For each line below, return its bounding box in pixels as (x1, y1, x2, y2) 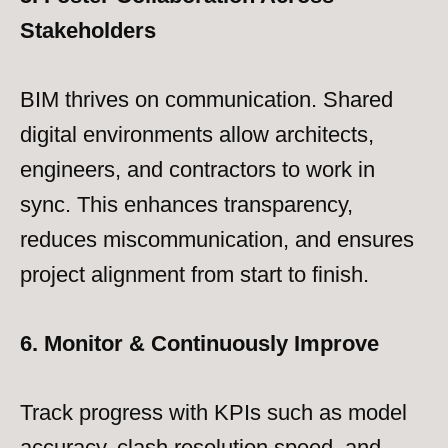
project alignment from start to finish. (20, 262, 369, 288)
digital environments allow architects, (20, 122, 374, 148)
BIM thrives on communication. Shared (20, 87, 393, 113)
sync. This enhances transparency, (20, 192, 353, 218)
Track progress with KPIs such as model (20, 399, 407, 425)
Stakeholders (20, 18, 156, 44)
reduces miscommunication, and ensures (20, 227, 414, 253)
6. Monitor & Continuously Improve (20, 331, 379, 357)
